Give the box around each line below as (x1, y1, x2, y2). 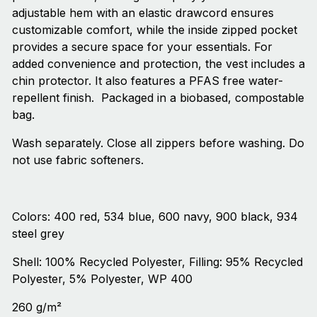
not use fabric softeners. (12, 153, 144, 168)
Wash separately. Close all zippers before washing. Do (12, 136, 304, 151)
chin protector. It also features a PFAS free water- (12, 74, 283, 88)
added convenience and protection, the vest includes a (12, 57, 305, 71)
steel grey (12, 226, 64, 241)
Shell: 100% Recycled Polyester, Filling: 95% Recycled (12, 255, 303, 270)
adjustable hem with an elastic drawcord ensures (12, 6, 274, 21)
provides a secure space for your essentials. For (12, 40, 272, 54)
